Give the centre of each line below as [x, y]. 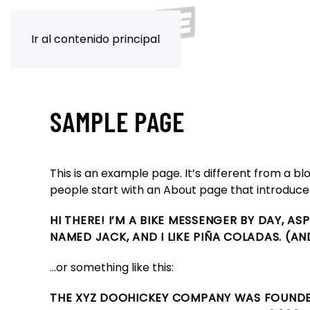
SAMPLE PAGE [117, 121]
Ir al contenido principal [95, 39]
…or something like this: [112, 267]
